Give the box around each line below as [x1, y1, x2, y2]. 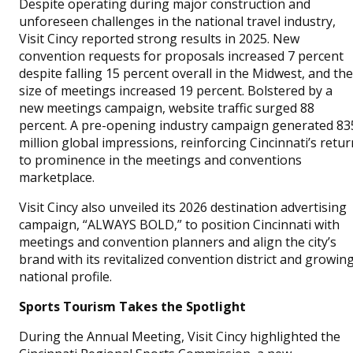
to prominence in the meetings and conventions [19, 151, 302, 169]
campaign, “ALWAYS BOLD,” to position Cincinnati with [19, 216, 340, 233]
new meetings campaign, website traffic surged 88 [19, 99, 314, 117]
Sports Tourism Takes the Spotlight [19, 298, 246, 315]
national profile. [19, 268, 112, 285]
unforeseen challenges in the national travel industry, [19, 13, 336, 30]
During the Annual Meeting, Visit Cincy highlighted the [19, 328, 340, 345]
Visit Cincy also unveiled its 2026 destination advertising [19, 199, 347, 216]
